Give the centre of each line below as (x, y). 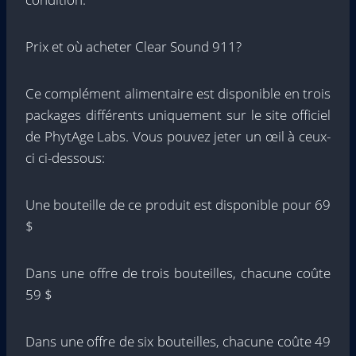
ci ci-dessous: (65, 158)
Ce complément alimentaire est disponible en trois (178, 93)
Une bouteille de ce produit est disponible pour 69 (178, 205)
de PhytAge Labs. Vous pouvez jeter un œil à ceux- (178, 136)
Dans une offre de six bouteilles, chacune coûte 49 (178, 341)
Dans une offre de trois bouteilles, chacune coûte (178, 273)
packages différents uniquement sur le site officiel (178, 115)
